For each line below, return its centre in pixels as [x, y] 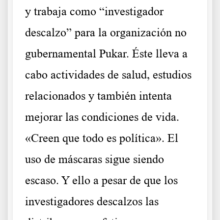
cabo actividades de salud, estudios [108, 75]
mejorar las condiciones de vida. [102, 117]
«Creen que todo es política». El [102, 138]
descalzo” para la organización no [106, 33]
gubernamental [62, 54]
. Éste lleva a [157, 54]
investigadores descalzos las [92, 202]
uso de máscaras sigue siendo [95, 159]
